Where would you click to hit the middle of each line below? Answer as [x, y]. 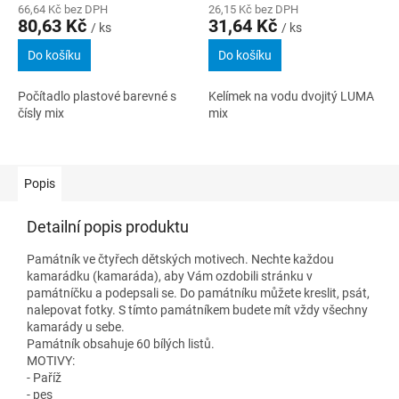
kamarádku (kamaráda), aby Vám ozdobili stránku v [170, 276]
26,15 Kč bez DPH [253, 9]
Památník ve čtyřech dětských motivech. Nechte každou [180, 259]
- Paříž [44, 377]
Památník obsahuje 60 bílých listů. [121, 343]
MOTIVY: [51, 360]
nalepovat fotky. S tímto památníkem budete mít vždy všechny [197, 309]
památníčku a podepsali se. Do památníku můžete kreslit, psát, [198, 293]
